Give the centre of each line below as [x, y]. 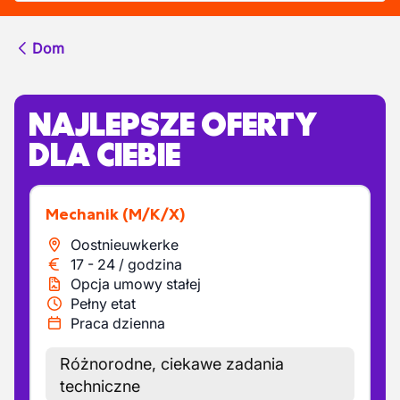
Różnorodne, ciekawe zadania [172, 364]
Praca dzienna [118, 323]
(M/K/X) [154, 214]
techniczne [100, 386]
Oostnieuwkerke [125, 245]
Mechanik [89, 214]
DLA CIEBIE [104, 154]
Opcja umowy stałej [136, 284]
